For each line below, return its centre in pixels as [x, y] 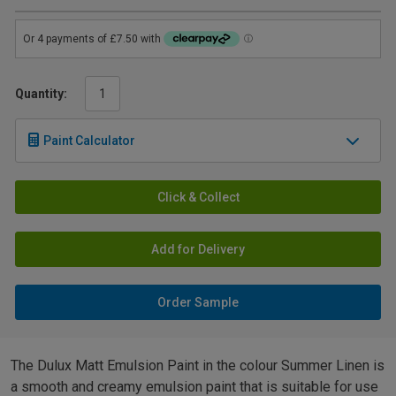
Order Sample [198, 303]
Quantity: [41, 94]
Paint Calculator [89, 141]
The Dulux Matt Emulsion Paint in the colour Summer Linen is [198, 366]
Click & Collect [198, 198]
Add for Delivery [198, 250]
